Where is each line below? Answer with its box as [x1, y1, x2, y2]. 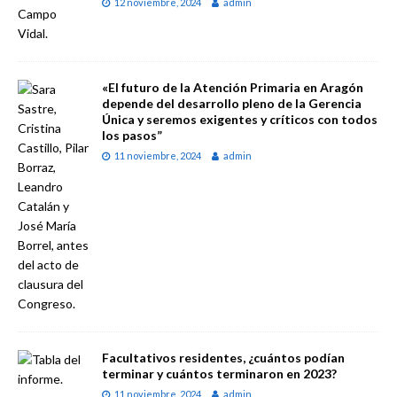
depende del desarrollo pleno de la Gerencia [102, 95, 362, 111]
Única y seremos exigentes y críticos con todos [102, 111, 378, 127]
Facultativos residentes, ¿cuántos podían [102, 349, 345, 365]
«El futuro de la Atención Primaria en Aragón [102, 79, 363, 95]
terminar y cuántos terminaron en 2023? [102, 365, 337, 381]
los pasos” [102, 127, 162, 143]
